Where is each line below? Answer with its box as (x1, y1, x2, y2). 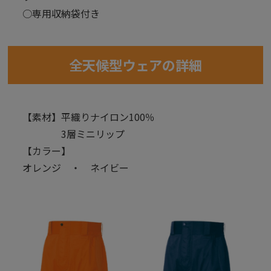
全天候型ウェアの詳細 (69, 54, 202, 74)
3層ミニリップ (22, 126, 125, 141)
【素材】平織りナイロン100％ (22, 109, 155, 124)
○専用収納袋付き (22, 5, 100, 21)
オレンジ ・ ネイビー (22, 160, 129, 175)
